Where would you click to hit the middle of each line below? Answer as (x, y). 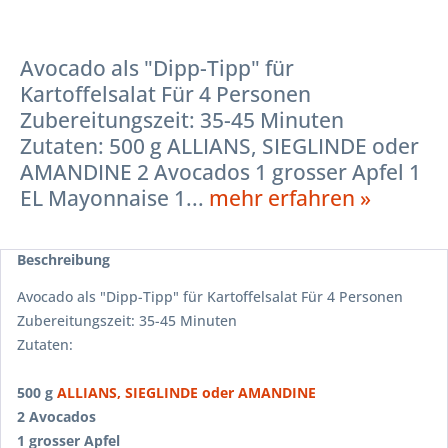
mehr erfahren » (290, 197)
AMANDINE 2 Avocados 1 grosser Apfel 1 (220, 171)
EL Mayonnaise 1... (114, 197)
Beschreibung (63, 259)
